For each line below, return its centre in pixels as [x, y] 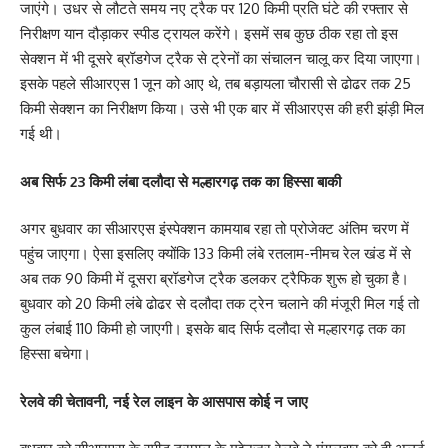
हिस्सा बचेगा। [55, 354]
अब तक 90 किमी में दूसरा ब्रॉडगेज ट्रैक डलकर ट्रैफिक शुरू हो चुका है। [214, 279]
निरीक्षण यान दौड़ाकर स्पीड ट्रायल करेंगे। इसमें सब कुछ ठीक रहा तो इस [209, 34]
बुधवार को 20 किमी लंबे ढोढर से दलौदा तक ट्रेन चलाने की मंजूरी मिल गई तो [219, 304]
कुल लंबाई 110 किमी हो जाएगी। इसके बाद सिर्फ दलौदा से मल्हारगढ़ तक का [212, 329]
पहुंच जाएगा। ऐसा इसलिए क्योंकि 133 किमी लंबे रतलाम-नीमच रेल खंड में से [215, 254]
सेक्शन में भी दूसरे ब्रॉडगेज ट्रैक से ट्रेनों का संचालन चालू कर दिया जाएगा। [221, 59]
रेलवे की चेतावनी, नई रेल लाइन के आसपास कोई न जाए [164, 401]
